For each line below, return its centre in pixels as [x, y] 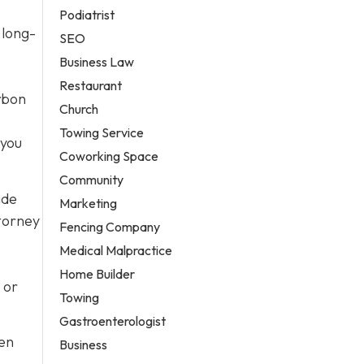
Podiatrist [87, 14]
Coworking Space [109, 156]
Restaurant [91, 85]
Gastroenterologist [113, 321]
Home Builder [97, 273]
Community [92, 179]
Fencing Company [110, 226]
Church [79, 108]
